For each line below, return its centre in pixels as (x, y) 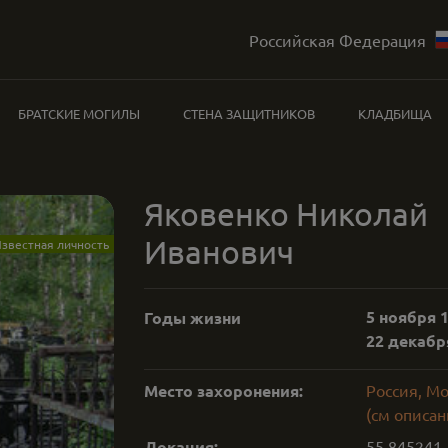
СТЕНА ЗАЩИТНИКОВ (248, 113)
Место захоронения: (223, 390)
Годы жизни (192, 317)
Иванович (219, 251)
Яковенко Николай (286, 213)
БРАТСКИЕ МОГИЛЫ (79, 113)
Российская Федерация (337, 39)
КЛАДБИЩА (394, 113)
